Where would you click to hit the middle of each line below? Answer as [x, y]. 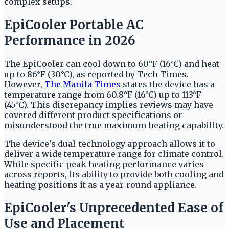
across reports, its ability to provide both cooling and [114, 174]
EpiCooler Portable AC [74, 25]
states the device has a [168, 84]
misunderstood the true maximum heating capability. [114, 125]
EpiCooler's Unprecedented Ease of [114, 208]
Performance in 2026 [70, 40]
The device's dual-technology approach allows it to [110, 143]
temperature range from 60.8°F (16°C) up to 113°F [103, 94]
